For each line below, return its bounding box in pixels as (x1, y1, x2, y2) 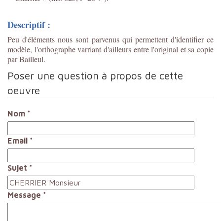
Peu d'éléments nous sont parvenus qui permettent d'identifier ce (7, 34, 214, 44)
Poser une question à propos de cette (7, 69, 183, 81)
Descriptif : (7, 18, 50, 31)
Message (7, 190, 41, 199)
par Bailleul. (7, 53, 45, 64)
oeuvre (7, 84, 40, 96)
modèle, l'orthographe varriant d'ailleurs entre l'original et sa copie (7, 43, 214, 54)
